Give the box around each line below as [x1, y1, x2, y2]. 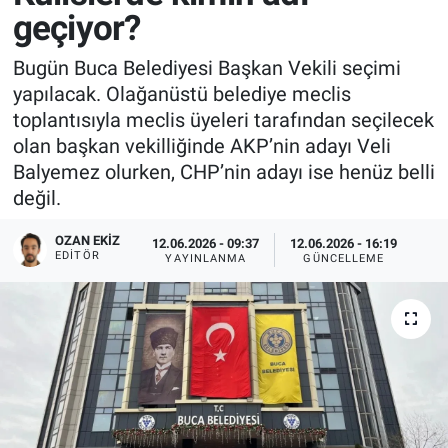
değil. [12, 185, 61, 210]
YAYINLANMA [165, 251, 247, 265]
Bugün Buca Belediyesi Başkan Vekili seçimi [12, 55, 401, 80]
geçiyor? [12, 8, 141, 50]
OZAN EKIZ [55, 233, 121, 249]
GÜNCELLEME [303, 251, 385, 265]
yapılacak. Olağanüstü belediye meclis [12, 81, 351, 106]
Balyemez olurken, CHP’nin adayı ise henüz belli [12, 159, 435, 184]
